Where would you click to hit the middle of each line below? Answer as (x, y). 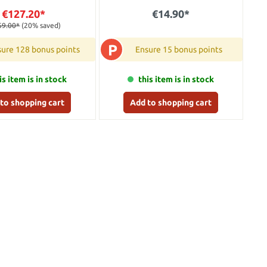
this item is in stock (176, 80)
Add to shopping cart (171, 103)
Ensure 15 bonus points (178, 50)
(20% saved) (41, 26)
